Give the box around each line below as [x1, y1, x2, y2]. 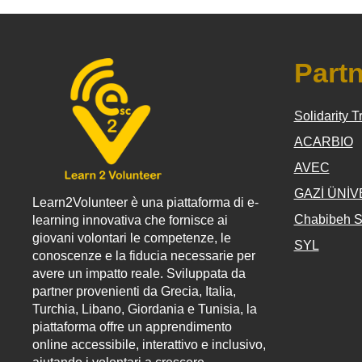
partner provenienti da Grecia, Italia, [32, 284, 236, 298]
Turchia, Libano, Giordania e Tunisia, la [32, 302, 257, 316]
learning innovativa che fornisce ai [32, 213, 228, 227]
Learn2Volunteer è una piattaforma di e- [32, 196, 259, 209]
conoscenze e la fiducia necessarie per [32, 249, 255, 263]
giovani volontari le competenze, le [32, 231, 231, 245]
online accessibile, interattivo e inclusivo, [32, 338, 266, 351]
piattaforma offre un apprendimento [32, 320, 232, 334]
